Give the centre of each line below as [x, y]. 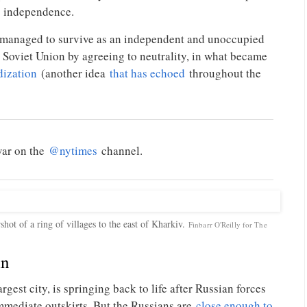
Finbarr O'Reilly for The [228, 224]
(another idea [73, 73]
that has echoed [147, 73]
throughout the [223, 73]
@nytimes [73, 150]
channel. [120, 150]
